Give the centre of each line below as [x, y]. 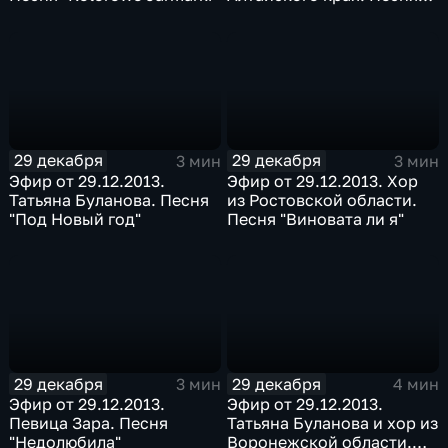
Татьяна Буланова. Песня [109, 199]
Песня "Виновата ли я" [316, 218]
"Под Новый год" [75, 218]
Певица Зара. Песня [89, 423]
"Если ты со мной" [299, 14]
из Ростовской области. [322, 199]
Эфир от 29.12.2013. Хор [323, 180]
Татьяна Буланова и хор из [333, 423]
